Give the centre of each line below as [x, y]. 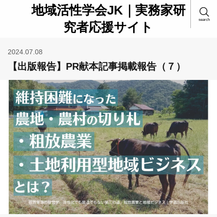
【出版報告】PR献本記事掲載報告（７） [97, 67]
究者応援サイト [108, 27]
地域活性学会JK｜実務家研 [108, 10]
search [204, 19]
